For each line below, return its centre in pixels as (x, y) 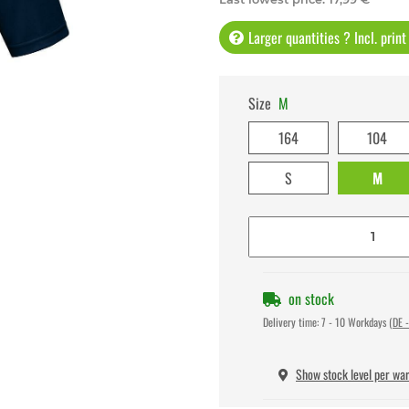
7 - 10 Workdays (355, 321)
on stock (311, 298)
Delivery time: (292, 321)
